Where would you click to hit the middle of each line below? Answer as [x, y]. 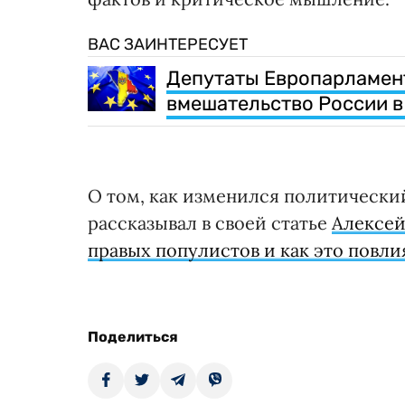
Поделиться [133, 337]
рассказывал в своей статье [210, 223]
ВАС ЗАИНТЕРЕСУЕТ [168, 45]
